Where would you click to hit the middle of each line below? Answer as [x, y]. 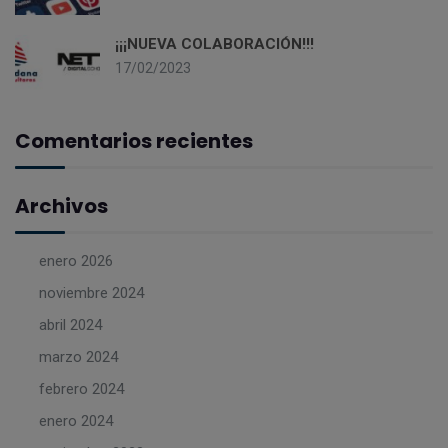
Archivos [61, 206]
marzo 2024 [78, 356]
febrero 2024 [81, 388]
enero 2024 [76, 420]
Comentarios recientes [134, 141]
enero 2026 [76, 260]
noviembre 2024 [91, 292]
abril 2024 [70, 324]
